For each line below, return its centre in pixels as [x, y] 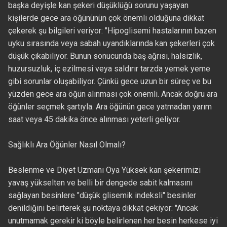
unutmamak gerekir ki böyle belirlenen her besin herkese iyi [113, 221]
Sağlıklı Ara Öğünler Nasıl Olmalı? [67, 145]
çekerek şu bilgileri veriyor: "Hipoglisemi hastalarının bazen [112, 31]
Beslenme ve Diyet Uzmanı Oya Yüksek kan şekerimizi [104, 170]
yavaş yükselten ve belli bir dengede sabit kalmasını [100, 183]
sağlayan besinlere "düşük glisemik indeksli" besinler [102, 196]
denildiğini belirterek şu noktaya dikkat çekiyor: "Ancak [103, 208]
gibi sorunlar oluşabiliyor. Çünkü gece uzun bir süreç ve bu [109, 82]
